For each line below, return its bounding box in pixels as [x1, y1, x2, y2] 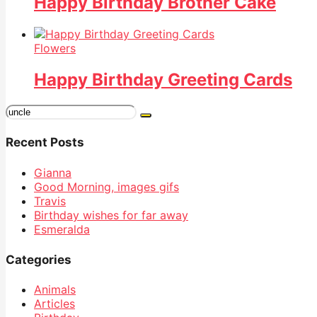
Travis [34, 194, 66, 209]
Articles [34, 296, 75, 311]
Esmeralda [34, 222, 90, 237]
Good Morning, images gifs [34, 180, 179, 195]
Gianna [34, 166, 71, 180]
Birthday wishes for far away [34, 208, 188, 223]
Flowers [34, 41, 76, 56]
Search [5, 103, 42, 117]
